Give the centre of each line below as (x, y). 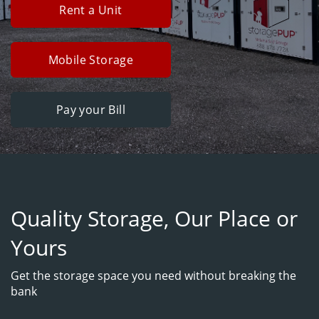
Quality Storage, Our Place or (154, 218)
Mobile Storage (91, 60)
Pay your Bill (91, 110)
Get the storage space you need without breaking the (153, 276)
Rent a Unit (91, 10)
